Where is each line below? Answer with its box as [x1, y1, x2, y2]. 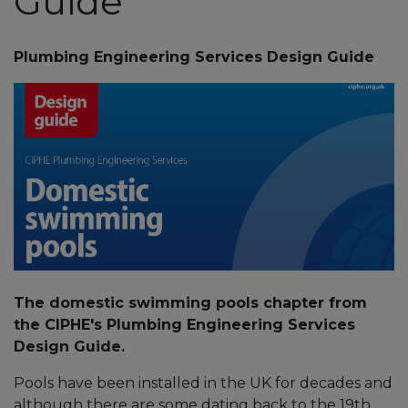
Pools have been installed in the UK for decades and [14, 373, 393, 392]
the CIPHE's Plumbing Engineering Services [14, 315, 355, 333]
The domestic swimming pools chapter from [14, 293, 367, 311]
